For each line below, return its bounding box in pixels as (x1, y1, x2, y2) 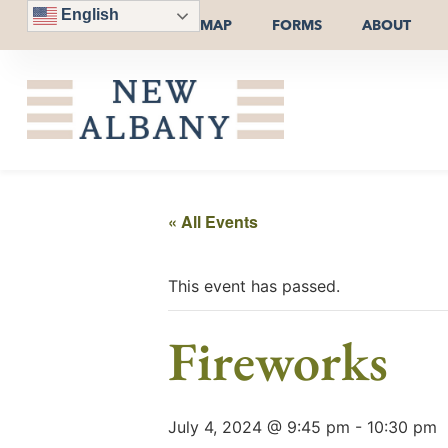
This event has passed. (168, 275, 340, 296)
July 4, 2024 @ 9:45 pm (168, 416, 350, 437)
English (56, 6, 119, 24)
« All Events (168, 209, 258, 233)
